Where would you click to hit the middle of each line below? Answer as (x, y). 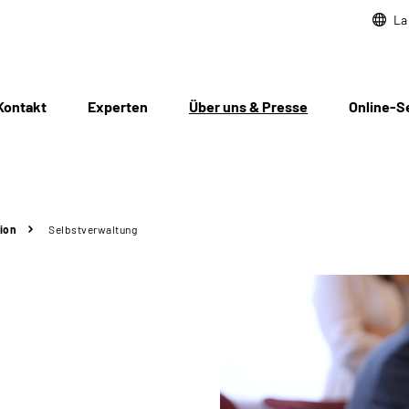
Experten (118, 106)
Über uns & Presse (248, 106)
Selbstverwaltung (93, 229)
